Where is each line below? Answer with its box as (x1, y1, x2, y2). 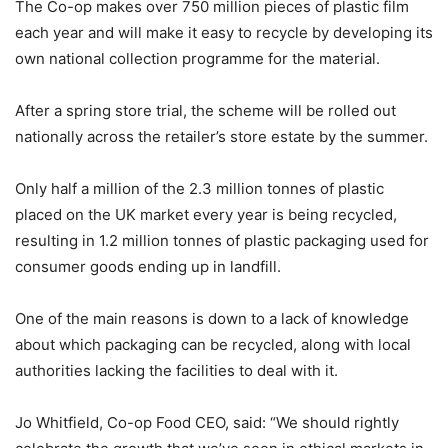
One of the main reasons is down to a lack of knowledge (15, 309, 409, 328)
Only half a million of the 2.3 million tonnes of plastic (15, 179, 384, 198)
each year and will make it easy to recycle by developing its (15, 23, 433, 42)
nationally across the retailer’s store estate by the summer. (15, 127, 428, 146)
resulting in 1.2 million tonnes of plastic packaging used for (15, 231, 429, 250)
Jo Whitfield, (15, 413, 107, 432)
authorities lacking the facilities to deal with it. (15, 361, 338, 380)
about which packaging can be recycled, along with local (15, 335, 411, 354)
